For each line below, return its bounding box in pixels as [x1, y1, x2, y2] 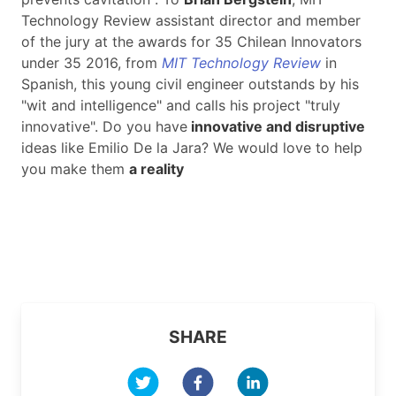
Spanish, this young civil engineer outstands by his [21, 75, 359, 94]
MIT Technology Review [162, 54, 321, 72]
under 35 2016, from [21, 54, 162, 72]
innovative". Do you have [21, 118, 187, 136]
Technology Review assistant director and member [21, 11, 361, 30]
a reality [129, 160, 184, 179]
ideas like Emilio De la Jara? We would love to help [21, 139, 362, 157]
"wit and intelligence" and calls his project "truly [21, 96, 340, 115]
